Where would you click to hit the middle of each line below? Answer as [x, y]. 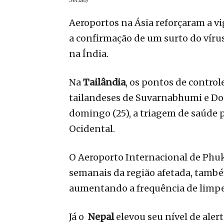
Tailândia [104, 82]
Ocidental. [92, 128]
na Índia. [89, 53]
